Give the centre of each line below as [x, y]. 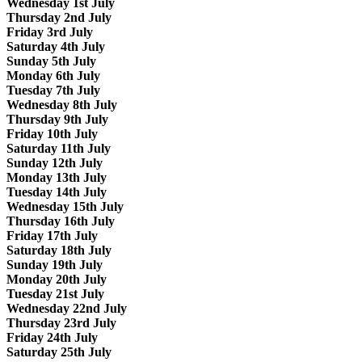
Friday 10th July [52, 133]
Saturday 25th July [59, 351]
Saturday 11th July [59, 148]
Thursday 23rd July [61, 322]
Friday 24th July [52, 337]
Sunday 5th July [51, 61]
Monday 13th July [57, 177]
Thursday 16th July [61, 221]
